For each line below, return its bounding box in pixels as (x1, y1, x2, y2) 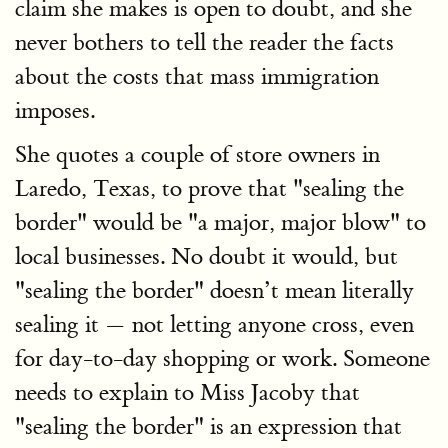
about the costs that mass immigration (15, 62, 379, 91)
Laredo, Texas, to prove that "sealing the (15, 174, 404, 203)
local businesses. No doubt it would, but (15, 242, 398, 271)
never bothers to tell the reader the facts (15, 28, 394, 57)
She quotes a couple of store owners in (15, 140, 380, 169)
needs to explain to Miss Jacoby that (15, 378, 360, 407)
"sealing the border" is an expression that (15, 412, 402, 441)
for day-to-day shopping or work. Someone (15, 344, 430, 373)
